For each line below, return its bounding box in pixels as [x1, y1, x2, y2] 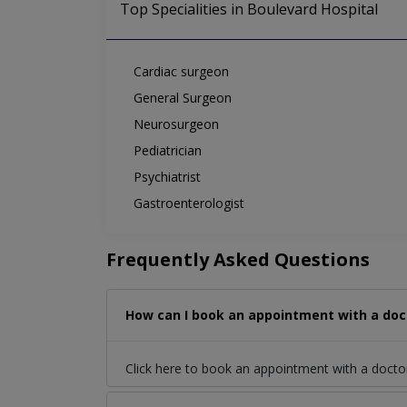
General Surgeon [134, 89, 232, 107]
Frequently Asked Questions [106, 247, 370, 273]
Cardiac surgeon [134, 63, 229, 81]
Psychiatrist [134, 168, 201, 186]
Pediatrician [134, 142, 202, 160]
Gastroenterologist [134, 194, 244, 213]
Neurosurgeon [134, 115, 219, 134]
